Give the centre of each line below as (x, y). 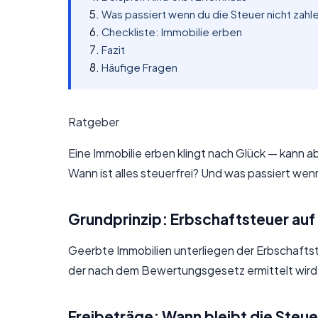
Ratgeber (94, 122)
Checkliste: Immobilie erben (172, 32)
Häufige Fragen (140, 67)
